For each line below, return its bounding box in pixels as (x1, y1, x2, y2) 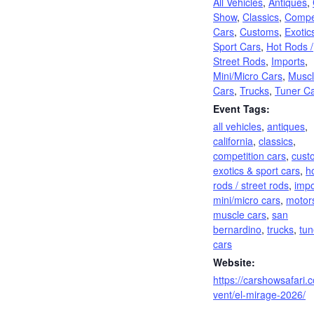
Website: (213, 255, 255, 269)
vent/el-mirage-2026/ (213, 287, 306, 301)
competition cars (213, 149, 286, 163)
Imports (271, 54, 305, 68)
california (213, 134, 253, 148)
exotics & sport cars (213, 163, 300, 177)
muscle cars (213, 207, 266, 221)
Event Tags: (213, 102, 270, 116)
